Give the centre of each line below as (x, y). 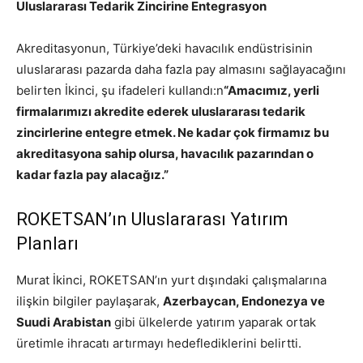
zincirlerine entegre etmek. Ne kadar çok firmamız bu (173, 132)
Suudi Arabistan (64, 322)
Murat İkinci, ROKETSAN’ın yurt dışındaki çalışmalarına (171, 280)
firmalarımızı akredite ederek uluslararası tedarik (161, 111)
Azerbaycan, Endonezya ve (244, 301)
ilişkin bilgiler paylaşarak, (90, 301)
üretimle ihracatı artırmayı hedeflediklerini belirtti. (159, 343)
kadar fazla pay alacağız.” (92, 174)
